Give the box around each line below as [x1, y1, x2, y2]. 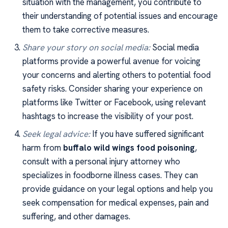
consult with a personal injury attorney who [22, 156, 180, 167]
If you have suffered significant [90, 128, 204, 140]
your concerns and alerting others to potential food [22, 69, 211, 80]
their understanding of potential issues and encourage [22, 10, 218, 21]
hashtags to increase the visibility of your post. [22, 110, 193, 122]
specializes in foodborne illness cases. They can [22, 169, 198, 181]
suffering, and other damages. [22, 211, 130, 222]
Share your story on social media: [22, 41, 150, 53]
